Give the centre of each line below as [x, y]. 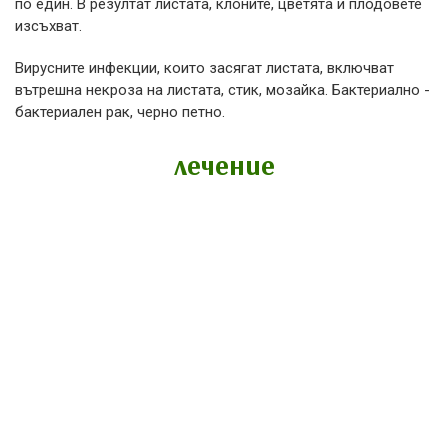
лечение [224, 164]
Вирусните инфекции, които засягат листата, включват [204, 67]
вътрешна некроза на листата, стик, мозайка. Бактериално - [222, 89]
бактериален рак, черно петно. [120, 111]
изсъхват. [48, 25]
